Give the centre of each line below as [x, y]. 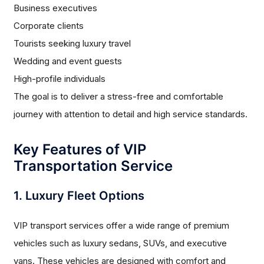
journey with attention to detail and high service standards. [131, 114]
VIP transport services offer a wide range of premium [122, 226]
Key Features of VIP [80, 150]
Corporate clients [49, 26]
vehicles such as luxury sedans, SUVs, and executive [121, 243]
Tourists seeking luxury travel [72, 44]
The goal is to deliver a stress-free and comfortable [119, 97]
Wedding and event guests [68, 61]
